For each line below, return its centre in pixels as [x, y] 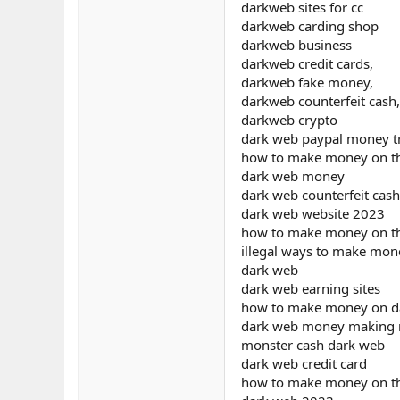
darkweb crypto [289, 120]
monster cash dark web [313, 345]
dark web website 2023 [313, 213]
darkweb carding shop [310, 26]
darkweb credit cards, [307, 63]
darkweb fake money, [307, 82]
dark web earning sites [311, 288]
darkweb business [296, 45]
